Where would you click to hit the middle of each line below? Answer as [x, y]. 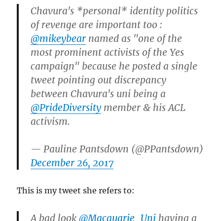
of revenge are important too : [97, 24]
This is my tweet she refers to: [76, 190]
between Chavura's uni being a [98, 93]
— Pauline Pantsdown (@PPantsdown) [117, 149]
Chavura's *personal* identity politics [114, 11]
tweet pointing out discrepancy [99, 80]
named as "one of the [134, 38]
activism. [51, 121]
